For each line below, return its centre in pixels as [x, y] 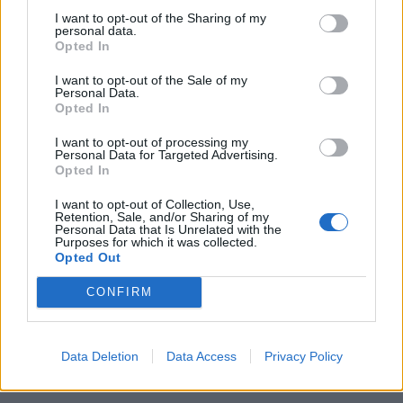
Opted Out [88, 257]
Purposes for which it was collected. [156, 242]
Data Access [201, 356]
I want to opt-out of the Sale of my [151, 80]
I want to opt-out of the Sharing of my [161, 18]
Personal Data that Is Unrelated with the [168, 229]
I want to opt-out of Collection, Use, [155, 204]
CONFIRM [119, 292]
